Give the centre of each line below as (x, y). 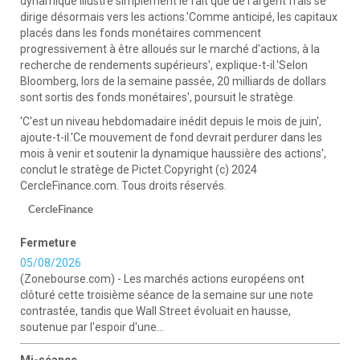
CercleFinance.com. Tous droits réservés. (123, 186)
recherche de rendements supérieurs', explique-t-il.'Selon (164, 65)
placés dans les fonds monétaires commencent (141, 33)
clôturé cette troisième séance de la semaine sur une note (167, 295)
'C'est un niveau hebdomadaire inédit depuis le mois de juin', (171, 121)
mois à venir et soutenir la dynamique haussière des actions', (173, 153)
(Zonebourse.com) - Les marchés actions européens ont (162, 279)
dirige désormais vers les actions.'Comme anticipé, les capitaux (179, 17)
